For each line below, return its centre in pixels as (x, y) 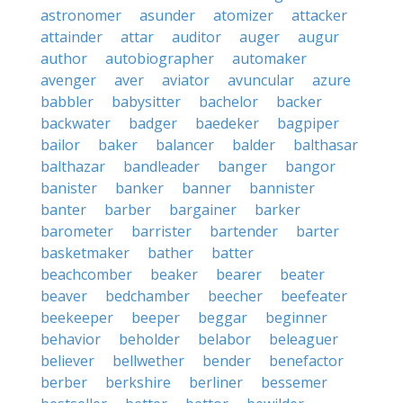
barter (318, 231)
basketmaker (85, 253)
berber (64, 382)
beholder (149, 339)
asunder (167, 15)
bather (170, 253)
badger (153, 123)
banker (139, 188)
